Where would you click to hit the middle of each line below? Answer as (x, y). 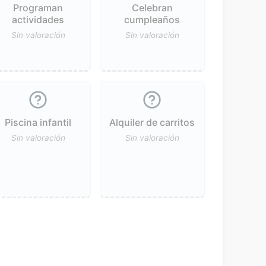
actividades (38, 19)
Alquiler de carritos (152, 122)
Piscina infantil (38, 122)
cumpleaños (152, 19)
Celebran (152, 7)
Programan (38, 7)
